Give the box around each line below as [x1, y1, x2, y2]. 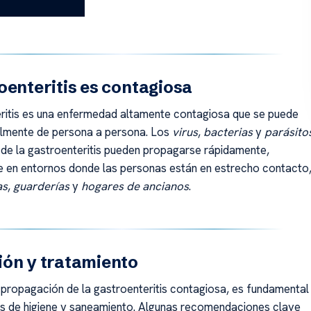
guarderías [12, 178, 69, 194]
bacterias [203, 124, 253, 140]
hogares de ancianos [81, 178, 189, 194]
